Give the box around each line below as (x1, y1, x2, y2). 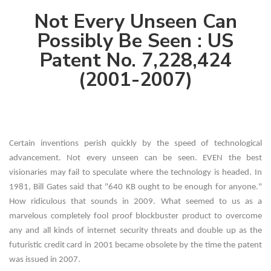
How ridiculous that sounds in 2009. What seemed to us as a (9, 197, 262, 207)
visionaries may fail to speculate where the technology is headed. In (9, 168, 262, 178)
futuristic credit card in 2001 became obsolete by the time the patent (9, 241, 262, 250)
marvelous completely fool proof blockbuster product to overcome (9, 212, 262, 221)
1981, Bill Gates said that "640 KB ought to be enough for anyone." (9, 183, 262, 192)
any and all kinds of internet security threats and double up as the (9, 226, 262, 236)
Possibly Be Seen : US (38, 28, 233, 54)
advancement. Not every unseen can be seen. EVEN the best (9, 154, 262, 163)
